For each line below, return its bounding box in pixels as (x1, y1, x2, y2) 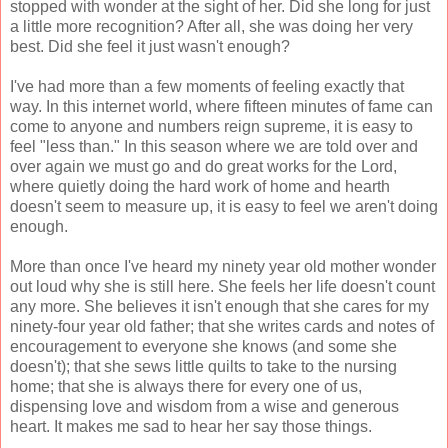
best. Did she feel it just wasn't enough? (10, 37, 290, 55)
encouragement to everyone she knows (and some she (10, 337, 397, 355)
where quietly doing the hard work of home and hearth (10, 177, 390, 195)
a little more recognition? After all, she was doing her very (10, 17, 413, 35)
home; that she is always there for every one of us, (10, 377, 362, 395)
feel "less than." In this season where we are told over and (10, 137, 418, 155)
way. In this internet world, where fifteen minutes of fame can (10, 97, 433, 115)
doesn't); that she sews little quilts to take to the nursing (10, 357, 397, 375)
